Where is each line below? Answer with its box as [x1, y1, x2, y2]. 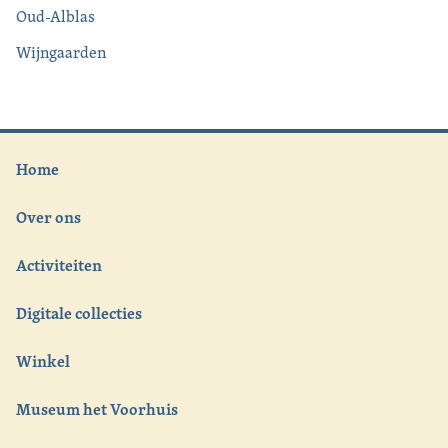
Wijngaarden [16, 40, 106, 64]
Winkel [16, 348, 70, 373]
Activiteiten [16, 252, 102, 277]
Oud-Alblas [16, 4, 95, 28]
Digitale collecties [16, 300, 142, 325]
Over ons [16, 204, 81, 229]
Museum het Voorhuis [16, 396, 178, 421]
